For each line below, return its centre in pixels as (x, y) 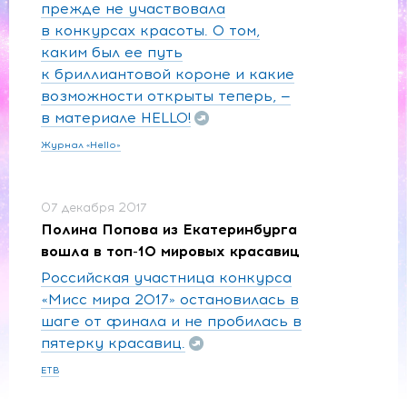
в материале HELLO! (116, 117)
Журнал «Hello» (81, 144)
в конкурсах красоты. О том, (150, 30)
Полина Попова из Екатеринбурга (169, 229)
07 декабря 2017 (94, 207)
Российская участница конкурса (166, 277)
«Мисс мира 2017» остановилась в (170, 299)
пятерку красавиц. (113, 342)
